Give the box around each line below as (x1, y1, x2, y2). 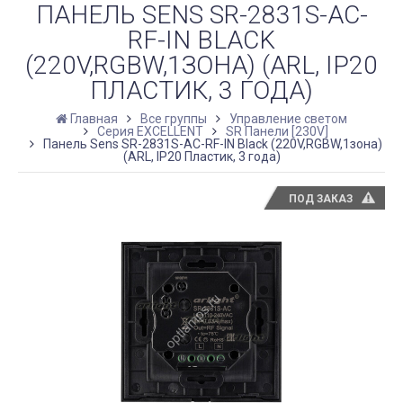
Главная (70, 111, 118, 126)
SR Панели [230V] (226, 123, 328, 139)
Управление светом (229, 111, 347, 126)
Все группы (140, 111, 207, 126)
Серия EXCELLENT (97, 123, 203, 139)
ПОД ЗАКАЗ (289, 192, 354, 205)
